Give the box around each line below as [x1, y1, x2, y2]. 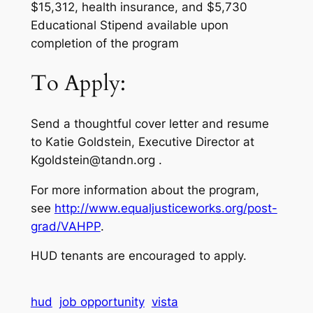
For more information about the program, [30, 182, 259, 197]
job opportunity [59, 294, 145, 309]
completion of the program [30, 36, 179, 51]
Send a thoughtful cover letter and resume [30, 116, 269, 131]
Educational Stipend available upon [30, 18, 228, 33]
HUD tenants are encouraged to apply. [30, 249, 247, 263]
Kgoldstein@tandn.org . [30, 152, 162, 167]
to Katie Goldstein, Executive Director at [30, 134, 254, 149]
